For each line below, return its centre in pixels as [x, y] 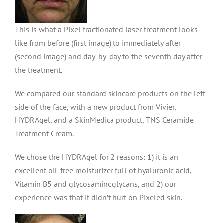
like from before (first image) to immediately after [98, 43]
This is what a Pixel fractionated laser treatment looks [106, 29]
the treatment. [39, 70]
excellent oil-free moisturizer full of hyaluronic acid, [103, 170]
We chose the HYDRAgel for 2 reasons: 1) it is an [97, 157]
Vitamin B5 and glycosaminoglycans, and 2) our [96, 184]
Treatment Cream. [44, 133]
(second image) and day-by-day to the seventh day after [109, 56]
